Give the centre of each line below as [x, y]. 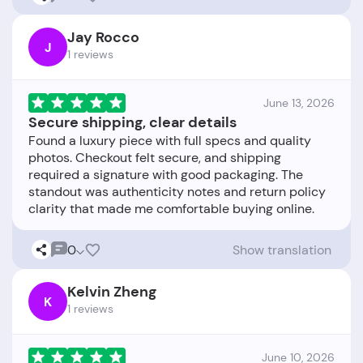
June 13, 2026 [299, 103]
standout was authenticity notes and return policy [177, 192]
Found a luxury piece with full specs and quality [170, 141]
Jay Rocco [103, 38]
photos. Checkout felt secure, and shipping [155, 158]
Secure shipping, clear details [132, 123]
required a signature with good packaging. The [166, 175]
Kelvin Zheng [112, 292]
